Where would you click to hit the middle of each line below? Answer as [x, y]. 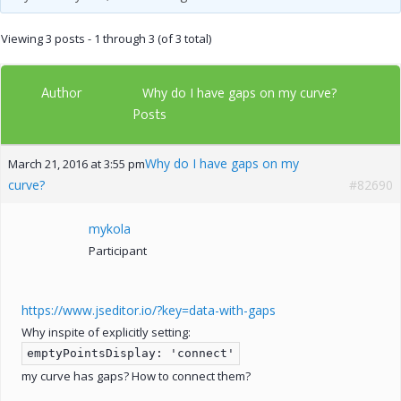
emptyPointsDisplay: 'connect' [131, 353]
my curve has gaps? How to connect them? [136, 375]
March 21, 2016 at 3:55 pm [77, 163]
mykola [110, 228]
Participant [118, 250]
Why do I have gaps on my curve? [239, 92]
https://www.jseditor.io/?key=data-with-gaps [149, 310]
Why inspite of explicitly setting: [106, 332]
